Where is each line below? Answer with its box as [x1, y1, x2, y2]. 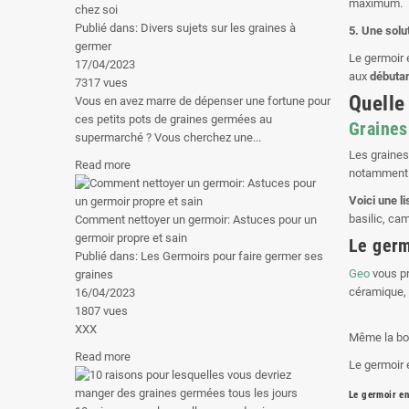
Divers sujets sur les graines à [141, 21, 296, 35]
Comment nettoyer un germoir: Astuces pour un [75, 213, 317, 226]
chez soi [75, 3, 118, 16]
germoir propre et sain [75, 231, 187, 245]
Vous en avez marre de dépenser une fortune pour [75, 94, 330, 108]
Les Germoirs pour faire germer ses [141, 249, 323, 263]
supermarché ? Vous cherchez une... [75, 131, 261, 144]
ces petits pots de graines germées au [75, 112, 272, 126]
